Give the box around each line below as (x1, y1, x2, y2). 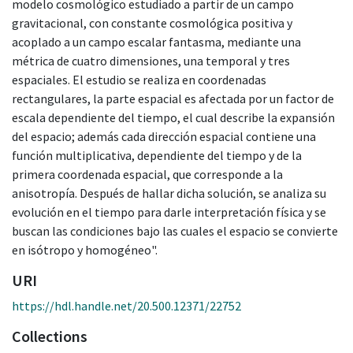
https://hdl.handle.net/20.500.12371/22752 (12, 297, 241, 314)
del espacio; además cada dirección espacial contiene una (12, 128, 316, 144)
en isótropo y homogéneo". (12, 241, 158, 258)
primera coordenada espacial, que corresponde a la (12, 165, 283, 182)
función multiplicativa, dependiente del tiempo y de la (12, 147, 302, 163)
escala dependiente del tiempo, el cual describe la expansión (12, 109, 335, 125)
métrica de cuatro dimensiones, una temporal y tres (12, 52, 290, 69)
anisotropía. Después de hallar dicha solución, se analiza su (12, 184, 326, 201)
